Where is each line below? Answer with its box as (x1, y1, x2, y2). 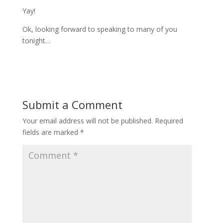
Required (154, 116, 183, 126)
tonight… (22, 36, 51, 46)
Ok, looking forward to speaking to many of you (22, 24, 177, 34)
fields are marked (22, 127, 80, 137)
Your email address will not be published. (22, 116, 153, 126)
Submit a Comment (22, 97, 122, 112)
